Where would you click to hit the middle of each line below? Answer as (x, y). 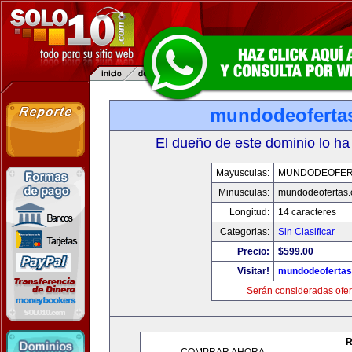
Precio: (253, 251)
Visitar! (253, 271)
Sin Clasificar (306, 232)
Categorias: (245, 232)
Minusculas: (244, 192)
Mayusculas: (243, 173)
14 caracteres (307, 212)
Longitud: (249, 212)
